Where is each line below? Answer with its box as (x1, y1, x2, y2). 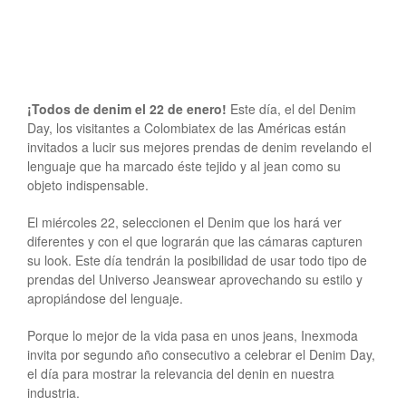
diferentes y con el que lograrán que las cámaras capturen (27, 231, 362, 250)
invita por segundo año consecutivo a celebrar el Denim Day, (27, 344, 375, 363)
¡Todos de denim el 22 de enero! (27, 99, 227, 118)
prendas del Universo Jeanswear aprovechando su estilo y (27, 269, 362, 288)
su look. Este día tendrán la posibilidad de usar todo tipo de (27, 250, 367, 269)
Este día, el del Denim (227, 99, 356, 118)
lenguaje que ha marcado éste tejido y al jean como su (27, 156, 341, 175)
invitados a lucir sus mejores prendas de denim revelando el (27, 137, 372, 156)
